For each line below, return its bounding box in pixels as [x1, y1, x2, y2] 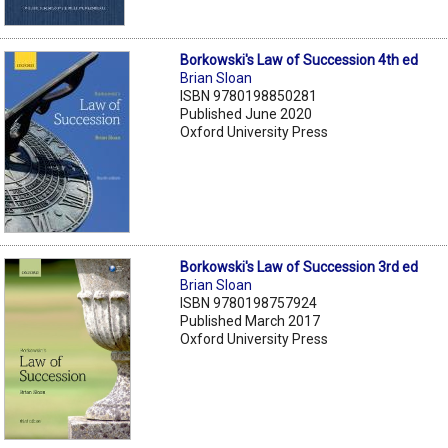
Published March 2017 [180, 312, 321, 329]
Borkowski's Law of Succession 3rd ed [180, 258, 419, 275]
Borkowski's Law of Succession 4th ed [180, 51, 419, 68]
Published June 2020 [180, 105, 313, 122]
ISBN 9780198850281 [180, 87, 318, 104]
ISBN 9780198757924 [180, 294, 318, 311]
